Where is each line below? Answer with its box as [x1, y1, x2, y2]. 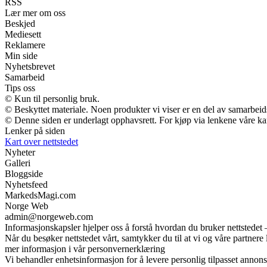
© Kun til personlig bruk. [5, 93, 100, 104]
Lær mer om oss [5, 7, 66, 18]
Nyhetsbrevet [5, 61, 55, 72]
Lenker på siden [5, 125, 65, 136]
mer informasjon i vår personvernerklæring [5, 243, 165, 254]
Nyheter [5, 147, 35, 157]
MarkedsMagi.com [5, 190, 76, 200]
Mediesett [5, 29, 41, 39]
